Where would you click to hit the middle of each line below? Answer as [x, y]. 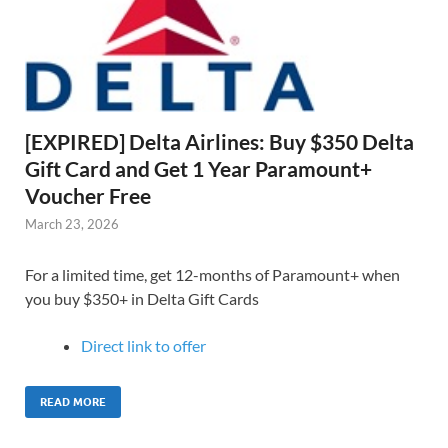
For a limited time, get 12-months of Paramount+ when [212, 274]
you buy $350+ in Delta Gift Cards [142, 298]
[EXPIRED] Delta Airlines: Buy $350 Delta [219, 141]
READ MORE [73, 402]
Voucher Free [88, 195]
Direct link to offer [143, 345]
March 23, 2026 [72, 223]
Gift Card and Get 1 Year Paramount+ [198, 168]
